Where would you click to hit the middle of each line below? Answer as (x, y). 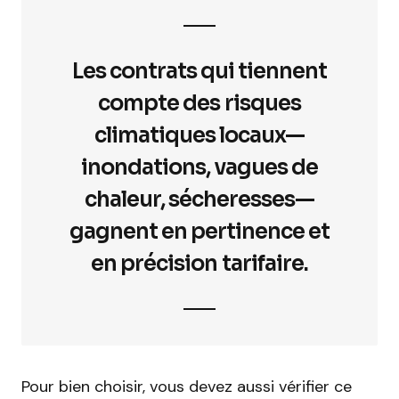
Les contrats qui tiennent (199, 71)
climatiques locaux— (199, 135)
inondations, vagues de (199, 167)
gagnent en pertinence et (199, 232)
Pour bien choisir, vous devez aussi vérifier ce (187, 387)
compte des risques (199, 103)
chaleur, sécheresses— (199, 199)
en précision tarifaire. (199, 264)
